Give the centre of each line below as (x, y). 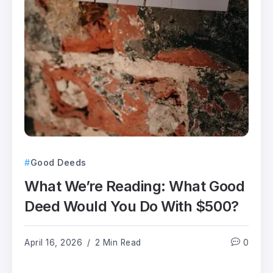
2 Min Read (117, 242)
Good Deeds (58, 162)
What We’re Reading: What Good (135, 186)
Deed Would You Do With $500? (132, 206)
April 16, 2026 (53, 242)
